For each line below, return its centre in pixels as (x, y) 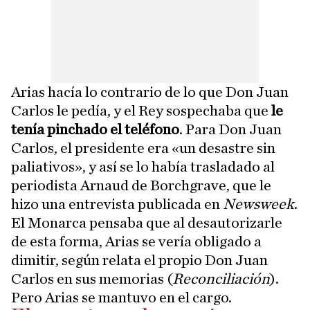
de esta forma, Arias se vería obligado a (136, 241)
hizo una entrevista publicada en (117, 204)
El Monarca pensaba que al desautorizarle (147, 223)
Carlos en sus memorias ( (92, 279)
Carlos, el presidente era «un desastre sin (143, 148)
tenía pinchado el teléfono (95, 129)
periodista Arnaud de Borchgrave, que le (141, 185)
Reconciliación (221, 279)
